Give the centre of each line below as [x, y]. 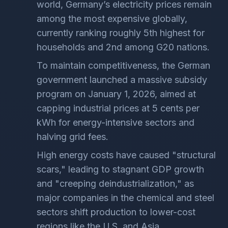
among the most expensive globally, [112, 19]
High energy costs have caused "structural [126, 155]
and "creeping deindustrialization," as [115, 183]
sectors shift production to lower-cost [116, 212]
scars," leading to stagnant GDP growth [120, 169]
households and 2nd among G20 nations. [123, 47]
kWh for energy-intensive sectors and [116, 122]
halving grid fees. [73, 137]
